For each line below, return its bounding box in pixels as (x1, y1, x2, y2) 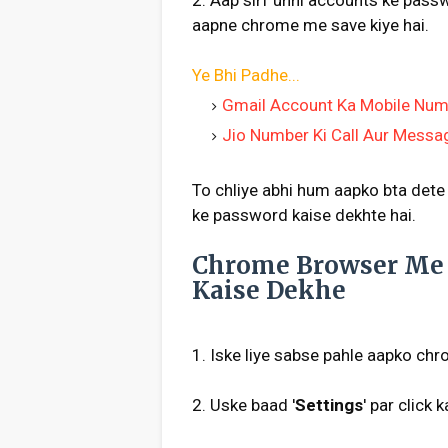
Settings (295, 395, 363, 415)
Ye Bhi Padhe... (192, 65, 300, 85)
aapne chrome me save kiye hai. (192, 15, 429, 35)
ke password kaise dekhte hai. (192, 205, 416, 225)
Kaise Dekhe (192, 275, 346, 306)
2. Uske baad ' (192, 395, 295, 415)
